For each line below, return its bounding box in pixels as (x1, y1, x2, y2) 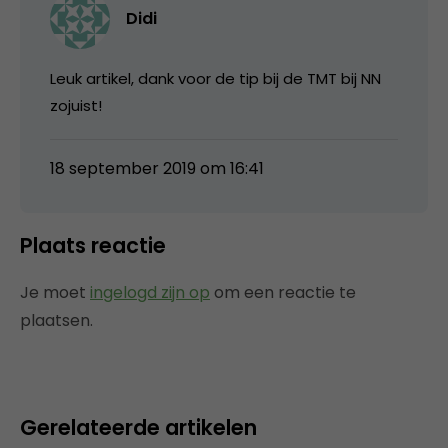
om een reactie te (210, 280, 356, 304)
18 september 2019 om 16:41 (50, 156, 264, 180)
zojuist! (50, 94, 102, 116)
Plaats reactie (20, 230, 166, 260)
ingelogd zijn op (90, 280, 210, 304)
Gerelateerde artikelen (20, 412, 257, 442)
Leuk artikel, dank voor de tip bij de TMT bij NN (50, 67, 381, 89)
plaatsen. (20, 308, 93, 332)
